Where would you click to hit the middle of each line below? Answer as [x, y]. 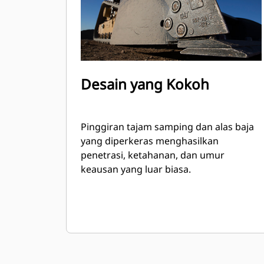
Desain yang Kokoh [145, 84]
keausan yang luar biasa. [136, 169]
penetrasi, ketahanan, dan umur [153, 155]
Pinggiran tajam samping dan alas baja [167, 127]
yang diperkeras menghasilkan [150, 141]
